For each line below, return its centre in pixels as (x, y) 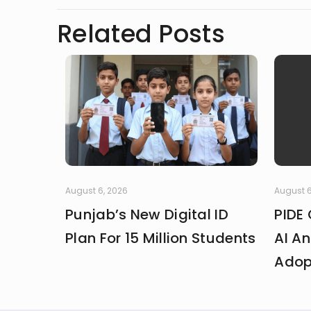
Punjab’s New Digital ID (147, 214)
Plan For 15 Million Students (161, 238)
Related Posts (141, 33)
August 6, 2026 (96, 190)
